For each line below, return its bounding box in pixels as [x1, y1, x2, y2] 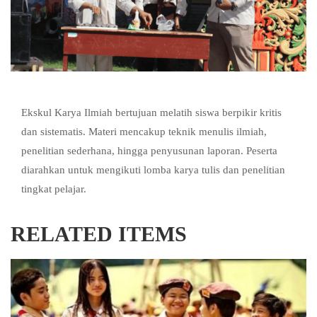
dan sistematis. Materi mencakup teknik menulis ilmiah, [21, 125, 267, 137]
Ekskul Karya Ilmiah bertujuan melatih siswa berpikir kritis [21, 106, 282, 118]
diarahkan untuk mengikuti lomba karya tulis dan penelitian [21, 163, 285, 175]
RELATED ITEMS [11, 221, 187, 246]
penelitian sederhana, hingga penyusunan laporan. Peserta [21, 144, 277, 156]
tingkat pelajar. [21, 183, 86, 195]
